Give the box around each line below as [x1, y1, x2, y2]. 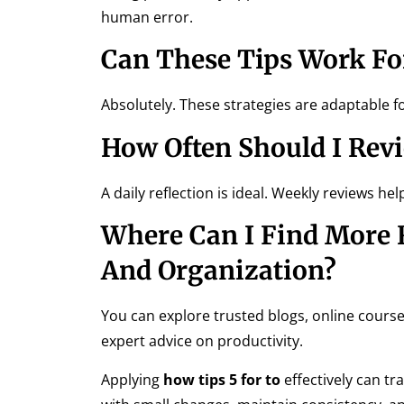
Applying [101, 369, 163, 390]
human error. [101, 7, 193, 28]
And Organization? [101, 254, 336, 288]
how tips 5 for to [163, 369, 280, 390]
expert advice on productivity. [101, 331, 303, 352]
